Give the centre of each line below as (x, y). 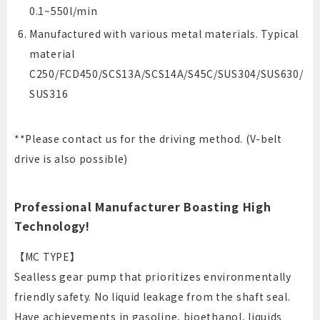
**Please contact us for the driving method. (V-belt (148, 139)
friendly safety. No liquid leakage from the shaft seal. (152, 297)
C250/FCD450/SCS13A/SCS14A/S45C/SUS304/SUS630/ (166, 74)
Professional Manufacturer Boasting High (143, 207)
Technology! (52, 226)
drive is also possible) (71, 159)
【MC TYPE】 (47, 257)
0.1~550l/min (64, 10)
